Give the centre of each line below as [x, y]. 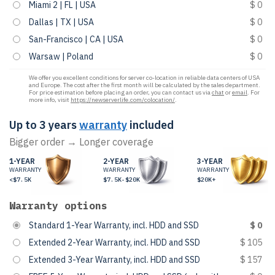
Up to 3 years [43, 125]
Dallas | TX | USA [61, 22]
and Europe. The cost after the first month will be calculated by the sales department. [145, 85]
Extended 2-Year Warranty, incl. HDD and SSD [114, 242]
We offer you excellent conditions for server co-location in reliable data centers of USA [144, 78]
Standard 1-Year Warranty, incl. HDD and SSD [114, 225]
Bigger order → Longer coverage [81, 142]
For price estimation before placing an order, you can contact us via [120, 92]
